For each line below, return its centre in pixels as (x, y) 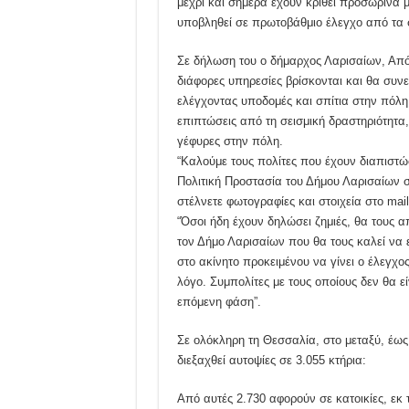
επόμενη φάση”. (219, 301)
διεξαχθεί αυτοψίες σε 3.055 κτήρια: (271, 360)
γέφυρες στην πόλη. (230, 141)
